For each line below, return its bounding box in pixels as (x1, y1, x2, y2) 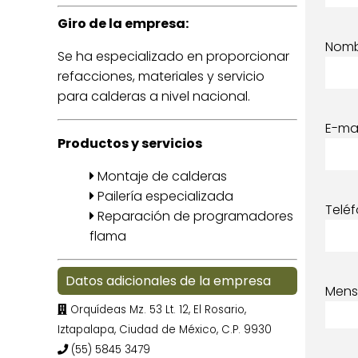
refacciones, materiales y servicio (58, 67, 265, 86)
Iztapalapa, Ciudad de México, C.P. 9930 (58, 322, 272, 337)
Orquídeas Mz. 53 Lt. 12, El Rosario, (67, 302, 246, 317)
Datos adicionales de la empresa (66, 272, 271, 290)
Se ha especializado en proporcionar (58, 47, 289, 66)
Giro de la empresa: (58, 14, 189, 33)
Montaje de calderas (94, 167, 227, 185)
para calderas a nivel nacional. (58, 87, 250, 105)
